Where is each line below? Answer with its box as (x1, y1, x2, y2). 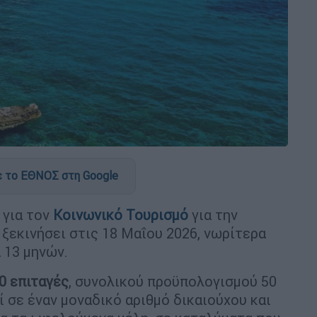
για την (192, 205, 238, 224)
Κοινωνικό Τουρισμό (53, 205, 192, 224)
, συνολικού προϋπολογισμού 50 (69, 272, 277, 290)
